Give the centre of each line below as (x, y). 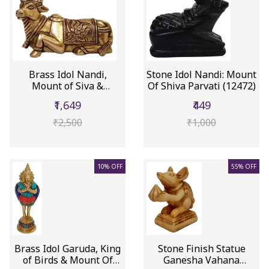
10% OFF (110, 166)
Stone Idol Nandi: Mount (201, 74)
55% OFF (244, 166)
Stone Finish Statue (201, 248)
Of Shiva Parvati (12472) (201, 86)
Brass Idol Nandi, (68, 74)
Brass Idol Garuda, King (68, 248)
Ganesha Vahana (201, 260)
